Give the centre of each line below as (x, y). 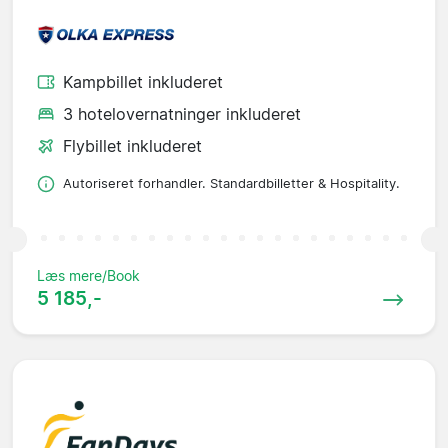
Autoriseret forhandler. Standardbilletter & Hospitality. (231, 184)
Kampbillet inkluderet (143, 82)
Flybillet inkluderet (132, 146)
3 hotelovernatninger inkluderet (182, 114)
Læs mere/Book (88, 276)
